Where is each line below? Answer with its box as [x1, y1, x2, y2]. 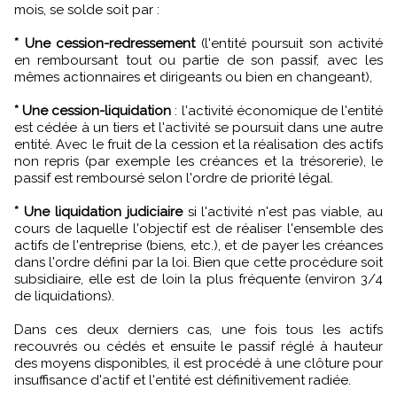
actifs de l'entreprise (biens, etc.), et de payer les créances [14, 237, 383, 253]
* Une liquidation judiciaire [14, 204, 183, 220]
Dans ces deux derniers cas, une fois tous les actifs [14, 322, 383, 338]
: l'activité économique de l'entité [171, 103, 384, 119]
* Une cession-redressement [14, 35, 195, 51]
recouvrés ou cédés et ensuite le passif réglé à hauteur [14, 339, 383, 354]
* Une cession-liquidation [14, 103, 172, 119]
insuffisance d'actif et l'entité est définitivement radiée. [14, 372, 351, 388]
